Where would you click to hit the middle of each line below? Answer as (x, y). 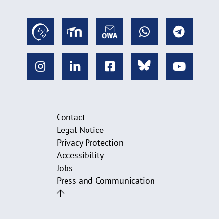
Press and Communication (106, 181)
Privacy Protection (90, 143)
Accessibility (80, 155)
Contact (71, 117)
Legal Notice (80, 130)
